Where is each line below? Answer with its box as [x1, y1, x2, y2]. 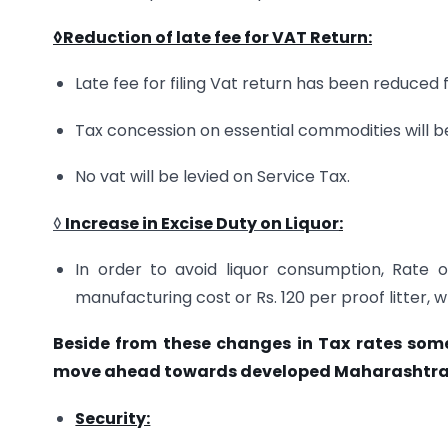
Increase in [62, 211, 161, 235]
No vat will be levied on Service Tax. [75, 165, 351, 189]
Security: [75, 406, 151, 430]
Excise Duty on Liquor [161, 211, 339, 235]
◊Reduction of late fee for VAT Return [53, 26, 368, 50]
